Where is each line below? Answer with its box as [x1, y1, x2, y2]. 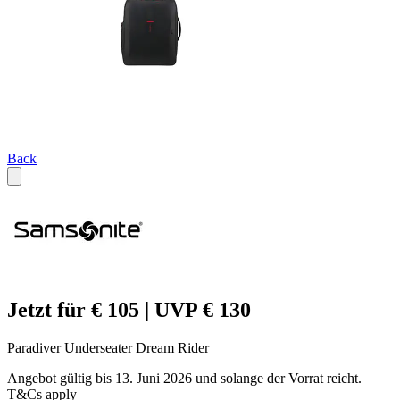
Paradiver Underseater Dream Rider [7, 340, 209, 356]
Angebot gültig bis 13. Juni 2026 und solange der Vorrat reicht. [7, 371, 362, 387]
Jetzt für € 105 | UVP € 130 [7, 298, 251, 322]
